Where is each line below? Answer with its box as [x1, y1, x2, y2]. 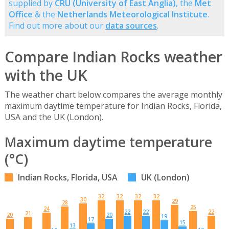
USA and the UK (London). [4, 111, 103, 123]
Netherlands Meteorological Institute [57, 9, 208, 20]
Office [8, 9, 33, 20]
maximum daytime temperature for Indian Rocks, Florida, [4, 100, 222, 112]
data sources [105, 20, 157, 32]
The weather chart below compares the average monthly [4, 89, 222, 101]
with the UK [4, 65, 87, 85]
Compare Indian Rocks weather [4, 47, 222, 67]
